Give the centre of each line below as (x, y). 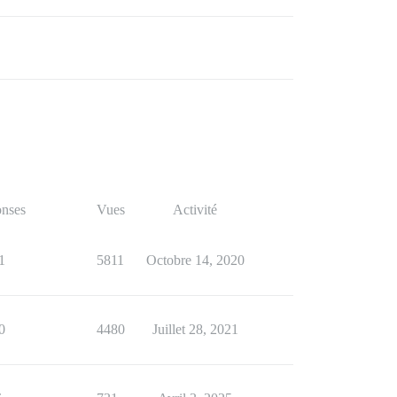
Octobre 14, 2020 (195, 260)
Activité (195, 210)
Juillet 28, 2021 (195, 329)
